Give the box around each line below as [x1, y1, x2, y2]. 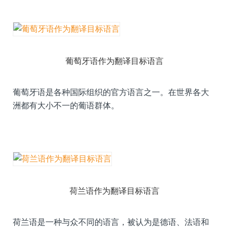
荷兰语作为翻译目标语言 [70, 186, 159, 195]
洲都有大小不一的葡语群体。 [13, 101, 119, 110]
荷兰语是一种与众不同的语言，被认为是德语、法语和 [13, 217, 209, 226]
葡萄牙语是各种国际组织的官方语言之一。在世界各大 [13, 87, 209, 97]
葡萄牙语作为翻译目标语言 [65, 56, 164, 65]
